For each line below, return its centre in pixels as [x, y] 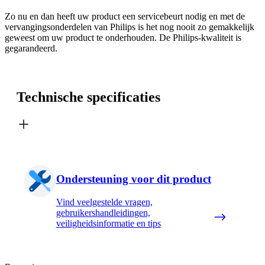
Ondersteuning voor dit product [133, 179]
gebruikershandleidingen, [103, 212]
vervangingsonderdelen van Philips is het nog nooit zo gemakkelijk [130, 27]
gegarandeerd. [31, 48]
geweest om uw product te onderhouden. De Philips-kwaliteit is [123, 37]
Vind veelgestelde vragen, [104, 202]
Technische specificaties [88, 97]
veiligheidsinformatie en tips [108, 223]
